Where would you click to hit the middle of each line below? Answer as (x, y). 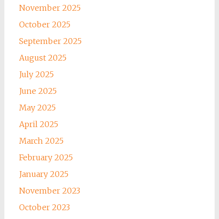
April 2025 (38, 124)
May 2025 (37, 108)
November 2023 (49, 191)
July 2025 (36, 75)
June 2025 (38, 91)
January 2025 (44, 174)
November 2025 (50, 8)
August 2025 (43, 58)
